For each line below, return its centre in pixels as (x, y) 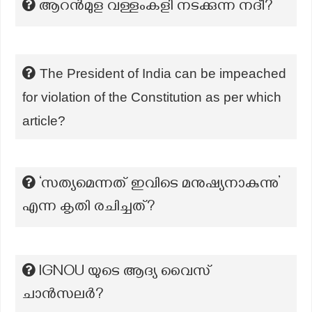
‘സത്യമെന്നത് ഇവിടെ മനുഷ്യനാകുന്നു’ (160, 185)
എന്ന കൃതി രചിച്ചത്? (89, 208)
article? (44, 120)
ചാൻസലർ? (63, 296)
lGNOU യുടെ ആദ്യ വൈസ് (125, 273)
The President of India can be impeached (163, 73)
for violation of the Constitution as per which (152, 97)
